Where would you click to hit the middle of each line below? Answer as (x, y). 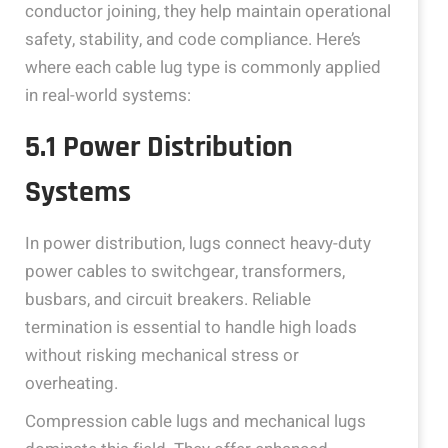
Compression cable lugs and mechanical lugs (195, 422)
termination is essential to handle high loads (191, 328)
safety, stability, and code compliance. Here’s (193, 40)
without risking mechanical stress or (162, 356)
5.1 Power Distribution (159, 147)
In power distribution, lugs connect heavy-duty (198, 244)
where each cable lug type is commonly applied (203, 68)
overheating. (71, 384)
